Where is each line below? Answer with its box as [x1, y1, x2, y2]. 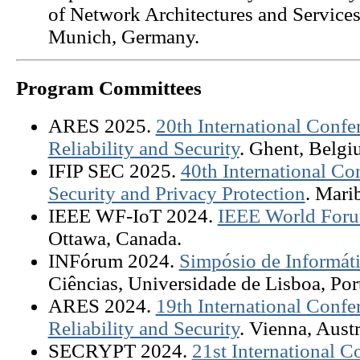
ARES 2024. [47, 294, 156, 317]
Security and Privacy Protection [47, 182, 305, 204]
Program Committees [15, 76, 202, 99]
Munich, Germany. [47, 25, 199, 47]
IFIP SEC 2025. [47, 159, 181, 182]
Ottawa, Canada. [47, 227, 182, 249]
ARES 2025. [47, 114, 156, 137]
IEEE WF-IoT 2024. [47, 204, 218, 227]
